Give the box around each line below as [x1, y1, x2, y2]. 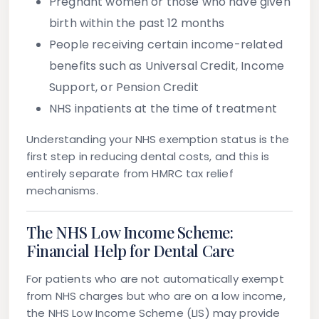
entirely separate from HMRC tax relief [26, 166, 234, 182]
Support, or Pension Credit [49, 79, 199, 96]
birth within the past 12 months [49, 15, 225, 32]
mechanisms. [26, 183, 98, 199]
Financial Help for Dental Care [26, 240, 234, 262]
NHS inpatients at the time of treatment [49, 100, 277, 117]
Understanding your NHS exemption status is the [26, 132, 289, 147]
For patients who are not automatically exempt [26, 271, 284, 287]
